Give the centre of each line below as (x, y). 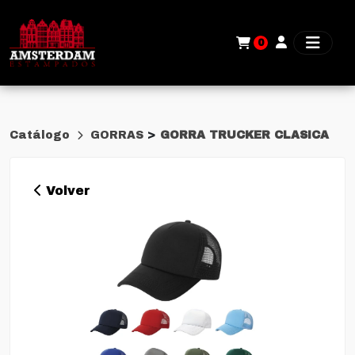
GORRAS (119, 135)
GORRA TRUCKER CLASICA (244, 135)
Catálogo (42, 135)
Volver (66, 191)
